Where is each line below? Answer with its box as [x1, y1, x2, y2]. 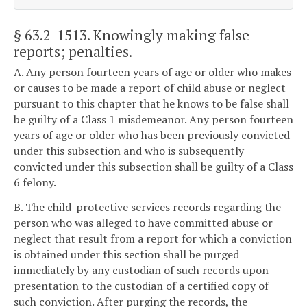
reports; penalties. [14, 41, 132, 61]
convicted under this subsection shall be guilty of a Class [14, 159, 293, 175]
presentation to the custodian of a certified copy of [14, 278, 269, 293]
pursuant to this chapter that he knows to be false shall [14, 96, 289, 112]
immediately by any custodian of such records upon [14, 262, 269, 278]
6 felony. [14, 175, 56, 191]
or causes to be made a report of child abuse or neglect [14, 80, 286, 96]
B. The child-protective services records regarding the [14, 199, 281, 214]
